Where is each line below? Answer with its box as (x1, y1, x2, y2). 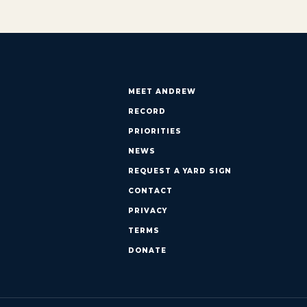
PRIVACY (127, 206, 167, 215)
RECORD (127, 106, 166, 116)
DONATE (127, 245, 167, 255)
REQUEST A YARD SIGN (127, 166, 232, 175)
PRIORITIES (127, 126, 182, 136)
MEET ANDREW (127, 86, 196, 96)
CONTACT (127, 186, 173, 195)
